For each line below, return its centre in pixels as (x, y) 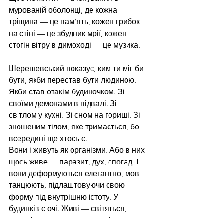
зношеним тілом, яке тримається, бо (75, 127)
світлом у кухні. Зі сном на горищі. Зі (75, 115)
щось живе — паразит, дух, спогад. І (74, 162)
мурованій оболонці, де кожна (64, 10)
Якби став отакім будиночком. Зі (68, 92)
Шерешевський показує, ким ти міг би (77, 69)
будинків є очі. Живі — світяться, (69, 209)
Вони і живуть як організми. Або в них (78, 150)
